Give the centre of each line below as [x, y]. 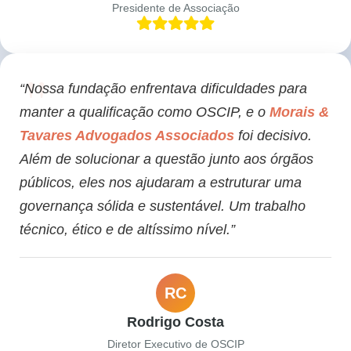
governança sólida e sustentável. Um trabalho [163, 206]
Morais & [299, 112]
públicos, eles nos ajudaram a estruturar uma [161, 183]
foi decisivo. [273, 136]
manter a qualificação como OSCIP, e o [145, 112]
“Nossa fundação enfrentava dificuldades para [163, 89]
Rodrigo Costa [175, 322]
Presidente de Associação [175, 8]
